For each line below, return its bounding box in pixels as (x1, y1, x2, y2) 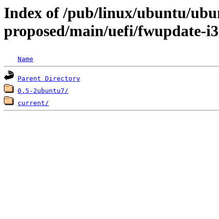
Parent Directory (18, 75, 80, 83)
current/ (18, 99, 49, 107)
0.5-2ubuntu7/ (18, 87, 68, 95)
